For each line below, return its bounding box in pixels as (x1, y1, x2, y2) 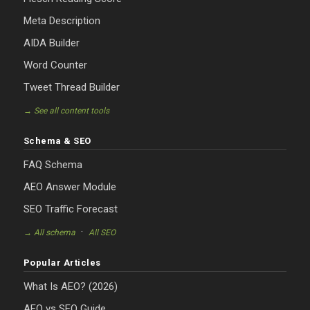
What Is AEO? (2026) (23, 280, 118, 293)
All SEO (88, 228, 116, 238)
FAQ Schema (23, 158, 82, 172)
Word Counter (23, 59, 87, 72)
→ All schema (23, 228, 75, 238)
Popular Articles (23, 257, 101, 268)
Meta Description (23, 15, 100, 28)
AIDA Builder (23, 37, 80, 50)
